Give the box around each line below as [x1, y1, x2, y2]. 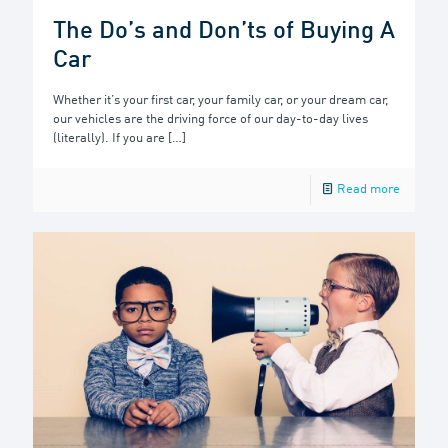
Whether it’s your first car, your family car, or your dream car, [53, 94, 388, 108]
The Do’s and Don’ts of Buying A [53, 20, 395, 45]
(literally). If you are [53, 132, 165, 146]
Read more [337, 183, 400, 197]
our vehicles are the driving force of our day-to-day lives [53, 113, 368, 127]
